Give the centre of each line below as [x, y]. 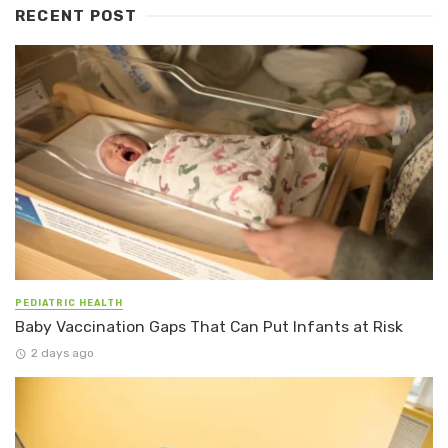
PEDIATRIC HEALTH [69, 302]
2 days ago [62, 353]
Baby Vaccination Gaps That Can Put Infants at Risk [209, 326]
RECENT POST [76, 15]
